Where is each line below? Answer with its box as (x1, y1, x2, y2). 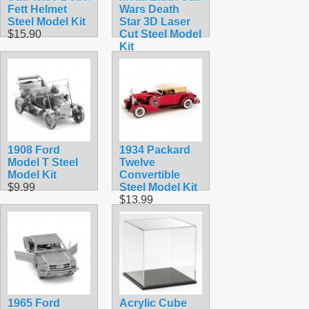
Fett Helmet (8, 3, 67, 15)
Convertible (119, 168, 180, 181)
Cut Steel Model (119, 28, 201, 40)
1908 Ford (8, 143, 60, 156)
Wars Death (119, 3, 179, 15)
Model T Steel (8, 156, 78, 168)
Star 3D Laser (119, 15, 190, 28)
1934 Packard (119, 143, 190, 156)
